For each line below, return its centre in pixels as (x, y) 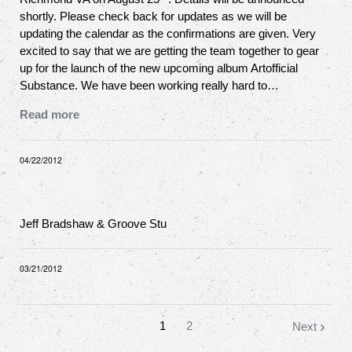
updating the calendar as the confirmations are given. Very (168, 33)
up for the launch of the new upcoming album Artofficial (159, 68)
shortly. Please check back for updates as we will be (153, 16)
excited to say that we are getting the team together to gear (169, 50)
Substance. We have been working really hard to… (149, 85)
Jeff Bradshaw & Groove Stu (93, 223)
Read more (49, 114)
